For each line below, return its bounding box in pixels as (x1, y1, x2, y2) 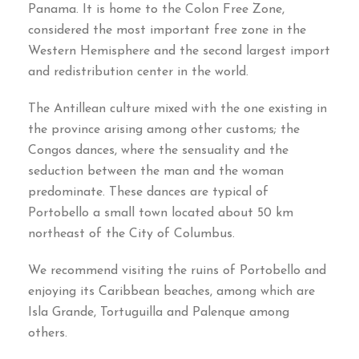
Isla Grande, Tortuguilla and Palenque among (28, 306, 289, 320)
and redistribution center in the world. (28, 66, 248, 79)
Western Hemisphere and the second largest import (28, 45, 330, 58)
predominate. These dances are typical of (28, 186, 268, 200)
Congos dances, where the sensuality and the (28, 144, 288, 158)
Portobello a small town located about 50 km (28, 207, 293, 220)
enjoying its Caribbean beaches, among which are (28, 285, 315, 299)
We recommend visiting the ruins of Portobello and (28, 264, 326, 278)
